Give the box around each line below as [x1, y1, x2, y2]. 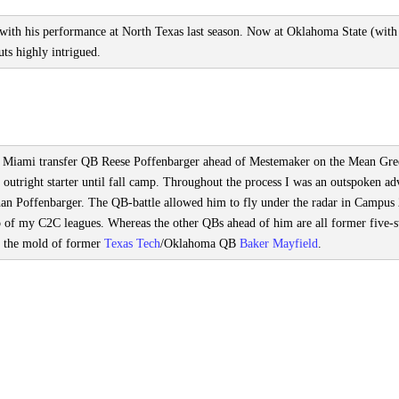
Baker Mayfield [240, 237, 318, 251]
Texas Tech [104, 237, 160, 251]
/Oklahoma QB [160, 237, 240, 251]
